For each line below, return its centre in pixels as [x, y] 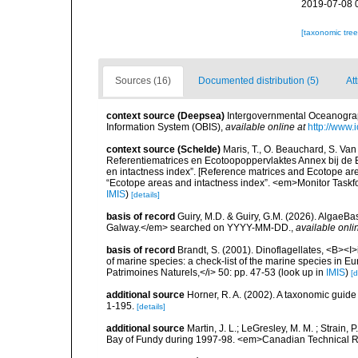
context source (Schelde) [163, 149]
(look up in [301, 272]
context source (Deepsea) [165, 116]
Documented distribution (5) [259, 81]
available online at [265, 127]
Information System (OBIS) [163, 127]
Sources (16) [143, 81]
